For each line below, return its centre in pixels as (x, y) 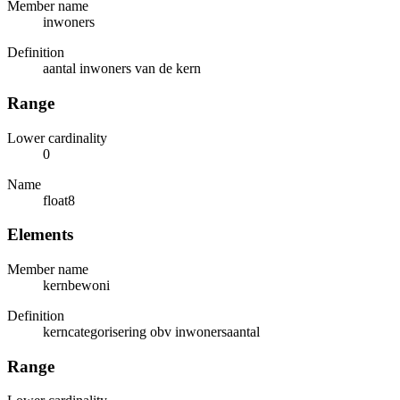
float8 (59, 200)
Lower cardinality (57, 137)
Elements (40, 235)
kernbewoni (76, 285)
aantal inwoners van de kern (122, 69)
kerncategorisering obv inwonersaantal (151, 331)
